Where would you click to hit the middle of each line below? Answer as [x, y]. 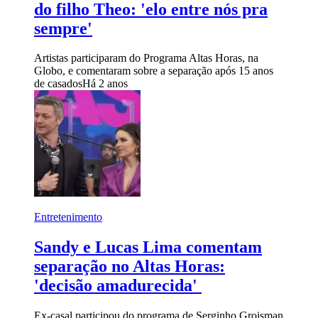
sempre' [63, 28]
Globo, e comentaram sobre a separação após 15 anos [154, 71]
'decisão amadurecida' [118, 286]
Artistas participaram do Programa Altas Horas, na [146, 58]
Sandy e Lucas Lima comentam [148, 247]
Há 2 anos [105, 84]
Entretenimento [68, 217]
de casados [58, 84]
